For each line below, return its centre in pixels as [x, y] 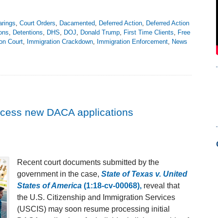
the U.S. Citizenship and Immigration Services [96, 198]
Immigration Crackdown [60, 42]
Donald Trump [100, 33]
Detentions [28, 33]
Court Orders [37, 23]
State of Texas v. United [144, 174]
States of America [50, 186]
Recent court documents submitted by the [88, 163]
